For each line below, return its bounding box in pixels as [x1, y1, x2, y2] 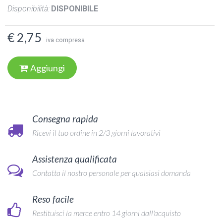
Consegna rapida [32, 113, 98, 124]
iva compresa [46, 36, 85, 44]
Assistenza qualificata [32, 153, 117, 165]
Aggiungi [30, 62, 65, 73]
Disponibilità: [7, 4, 50, 13]
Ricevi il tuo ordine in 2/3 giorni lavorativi [32, 128, 161, 137]
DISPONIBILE [51, 4, 98, 13]
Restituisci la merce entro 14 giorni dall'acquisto [32, 208, 181, 218]
